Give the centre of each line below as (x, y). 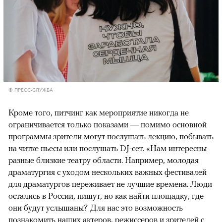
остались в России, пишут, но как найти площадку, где (106, 195)
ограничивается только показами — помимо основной (108, 124)
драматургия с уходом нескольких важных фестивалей (108, 172)
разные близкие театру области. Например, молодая (104, 160)
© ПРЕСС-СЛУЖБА (31, 89)
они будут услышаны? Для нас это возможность (96, 207)
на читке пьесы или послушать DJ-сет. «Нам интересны (108, 148)
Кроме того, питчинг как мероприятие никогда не (99, 112)
